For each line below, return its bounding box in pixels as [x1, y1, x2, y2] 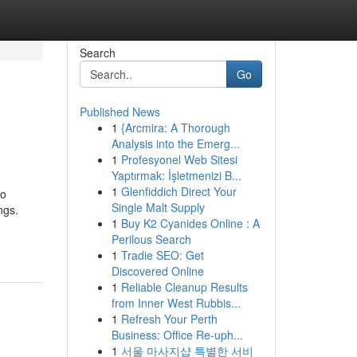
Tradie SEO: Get [120, 247, 204, 263]
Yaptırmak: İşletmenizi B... [111, 167, 241, 183]
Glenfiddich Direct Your [120, 183, 237, 199]
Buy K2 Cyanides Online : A [120, 215, 260, 231]
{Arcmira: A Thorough [120, 120, 230, 135]
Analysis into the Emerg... [111, 135, 240, 151]
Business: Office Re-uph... [111, 327, 243, 343]
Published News [79, 104, 160, 120]
